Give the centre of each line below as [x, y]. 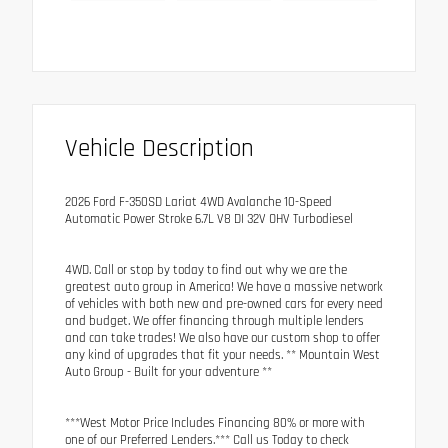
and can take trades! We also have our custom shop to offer [222, 337]
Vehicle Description [159, 148]
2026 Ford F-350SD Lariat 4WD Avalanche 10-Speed [198, 201]
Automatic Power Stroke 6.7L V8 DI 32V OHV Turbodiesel [209, 218]
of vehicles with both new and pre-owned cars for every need [224, 303]
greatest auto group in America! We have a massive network [224, 286]
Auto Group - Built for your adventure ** [168, 371]
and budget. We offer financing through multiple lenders [214, 320]
